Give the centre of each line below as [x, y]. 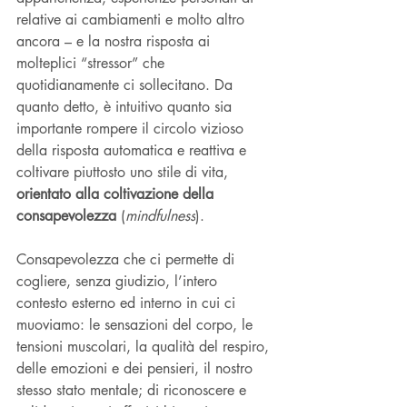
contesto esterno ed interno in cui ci [128, 303]
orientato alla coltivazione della [117, 194]
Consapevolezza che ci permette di [128, 259]
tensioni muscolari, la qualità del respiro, [145, 346]
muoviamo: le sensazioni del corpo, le [137, 324]
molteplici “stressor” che [93, 63]
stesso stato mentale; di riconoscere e [134, 390]
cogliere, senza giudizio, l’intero [119, 281]
